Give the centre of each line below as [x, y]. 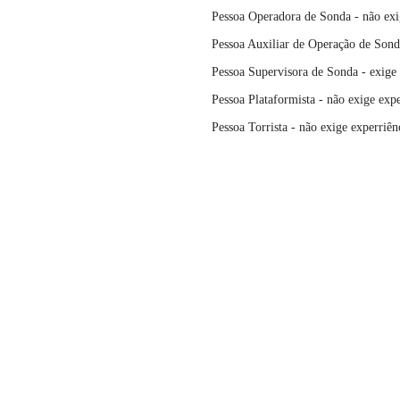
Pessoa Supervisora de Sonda [287, 72]
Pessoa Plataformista [265, 100]
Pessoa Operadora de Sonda [283, 17]
